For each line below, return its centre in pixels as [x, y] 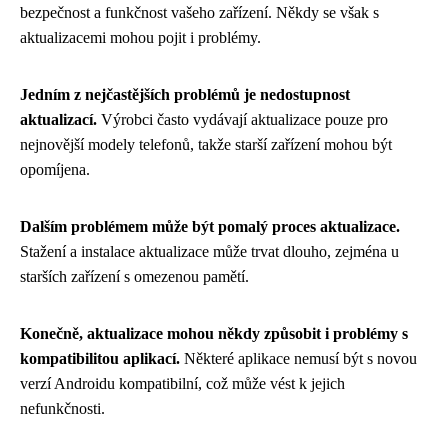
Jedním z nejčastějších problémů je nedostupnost [185, 94]
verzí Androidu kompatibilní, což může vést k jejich [182, 383]
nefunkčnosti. [62, 408]
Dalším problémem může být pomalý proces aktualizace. [210, 226]
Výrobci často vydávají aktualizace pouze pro [242, 119]
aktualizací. [58, 119]
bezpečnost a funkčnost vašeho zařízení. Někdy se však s [199, 12]
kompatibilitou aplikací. [100, 358]
